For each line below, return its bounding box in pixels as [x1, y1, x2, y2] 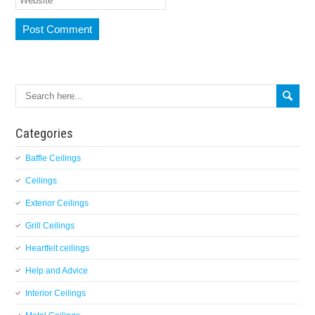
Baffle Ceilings [25, 153, 82, 164]
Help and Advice [25, 266, 89, 276]
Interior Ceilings [25, 288, 86, 299]
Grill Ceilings [25, 221, 75, 231]
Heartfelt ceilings [25, 243, 90, 254]
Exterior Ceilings [25, 198, 89, 209]
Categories [15, 125, 74, 142]
